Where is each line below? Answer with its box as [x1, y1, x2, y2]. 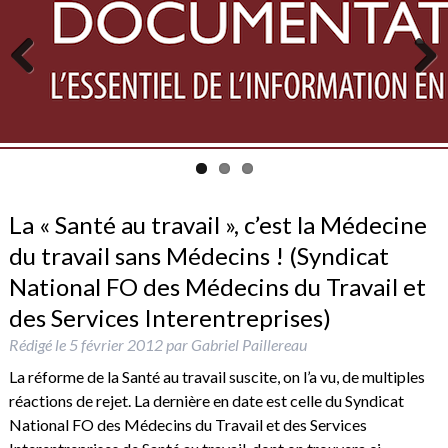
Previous [10, 89, 70, 109]
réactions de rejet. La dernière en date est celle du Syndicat [8, 390, 404, 410]
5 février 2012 [68, 334, 163, 354]
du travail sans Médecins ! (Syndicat [8, 240, 389, 270]
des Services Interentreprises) [8, 302, 331, 332]
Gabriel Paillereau [190, 334, 307, 354]
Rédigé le [8, 334, 69, 354]
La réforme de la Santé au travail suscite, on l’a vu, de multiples [8, 366, 425, 386]
